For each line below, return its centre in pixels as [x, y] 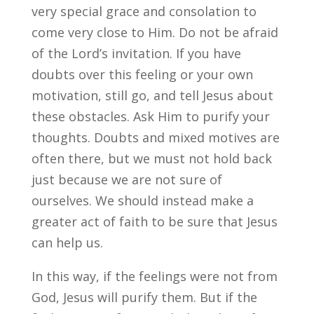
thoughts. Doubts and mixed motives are [155, 137]
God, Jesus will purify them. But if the [144, 297]
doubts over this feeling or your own [142, 74]
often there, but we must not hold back [151, 158]
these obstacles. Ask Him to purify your [150, 116]
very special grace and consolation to [144, 11]
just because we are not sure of [127, 179]
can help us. [67, 243]
